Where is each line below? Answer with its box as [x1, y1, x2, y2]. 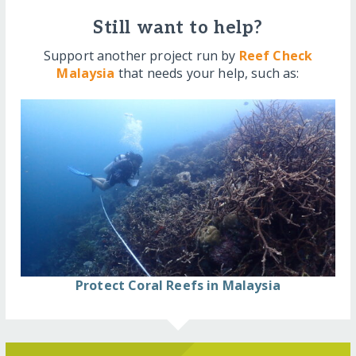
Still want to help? [93, 17, 263, 39]
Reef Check [238, 46, 313, 64]
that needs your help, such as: [114, 64, 300, 82]
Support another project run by [43, 46, 239, 64]
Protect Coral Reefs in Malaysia [75, 277, 281, 295]
